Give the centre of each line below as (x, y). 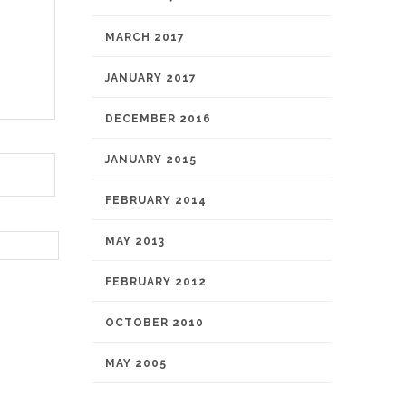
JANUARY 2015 (151, 159)
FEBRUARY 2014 (156, 200)
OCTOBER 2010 (155, 323)
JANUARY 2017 (151, 78)
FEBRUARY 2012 (156, 282)
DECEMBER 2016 (158, 119)
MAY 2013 (135, 241)
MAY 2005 (136, 363)
